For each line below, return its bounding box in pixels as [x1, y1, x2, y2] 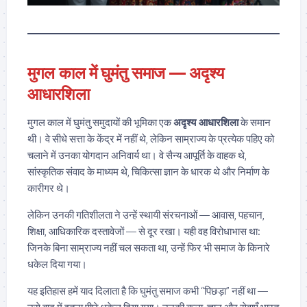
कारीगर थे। [27, 182, 70, 194]
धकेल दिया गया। [27, 258, 87, 270]
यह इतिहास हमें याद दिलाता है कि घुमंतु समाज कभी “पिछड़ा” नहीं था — [27, 284, 268, 297]
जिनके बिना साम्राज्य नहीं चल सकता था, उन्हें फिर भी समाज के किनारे [27, 241, 270, 254]
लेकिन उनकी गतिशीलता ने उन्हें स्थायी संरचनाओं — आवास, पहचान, [27, 208, 265, 221]
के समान [238, 116, 271, 128]
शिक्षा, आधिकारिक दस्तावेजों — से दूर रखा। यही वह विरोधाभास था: [27, 225, 260, 237]
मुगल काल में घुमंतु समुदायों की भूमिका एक [27, 116, 173, 128]
